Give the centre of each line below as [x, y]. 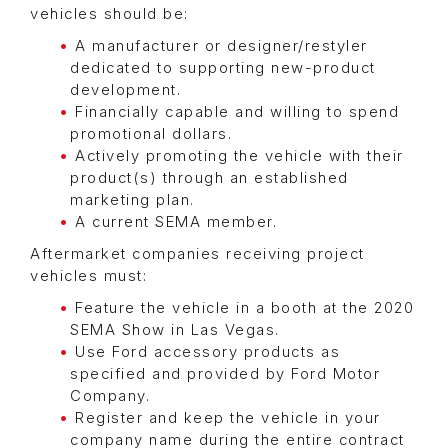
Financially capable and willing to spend [237, 112]
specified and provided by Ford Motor [225, 374]
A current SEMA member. [176, 222]
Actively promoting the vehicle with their [239, 156]
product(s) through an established [209, 178]
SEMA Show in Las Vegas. [175, 330]
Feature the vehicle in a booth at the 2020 [244, 308]
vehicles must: [88, 276]
